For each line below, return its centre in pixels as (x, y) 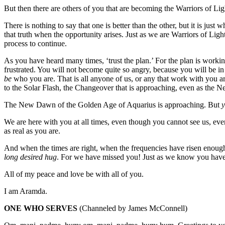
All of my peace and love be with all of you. (75, 174)
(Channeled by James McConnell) (134, 208)
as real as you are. (33, 131)
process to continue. (36, 43)
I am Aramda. (27, 191)
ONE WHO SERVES (42, 208)
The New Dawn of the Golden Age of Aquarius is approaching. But (113, 104)
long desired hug (30, 157)
